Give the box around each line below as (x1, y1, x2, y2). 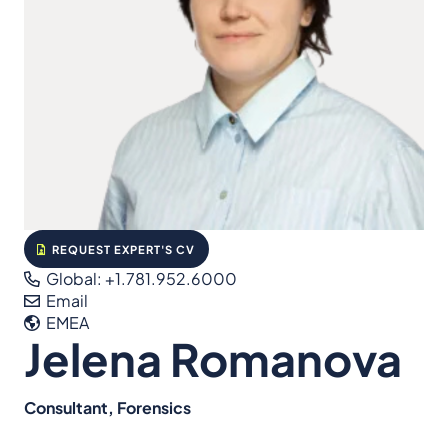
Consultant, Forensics (24, 397, 191, 419)
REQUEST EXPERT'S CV (49, 241, 196, 256)
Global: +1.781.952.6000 (43, 268, 238, 290)
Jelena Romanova (24, 330, 402, 387)
